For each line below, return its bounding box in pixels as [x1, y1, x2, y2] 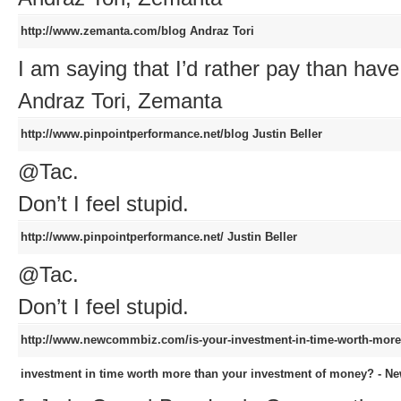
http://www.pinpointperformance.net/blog [21, 127, 252, 141]
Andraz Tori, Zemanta [18, 89, 222, 114]
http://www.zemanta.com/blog [21, 24, 190, 38]
